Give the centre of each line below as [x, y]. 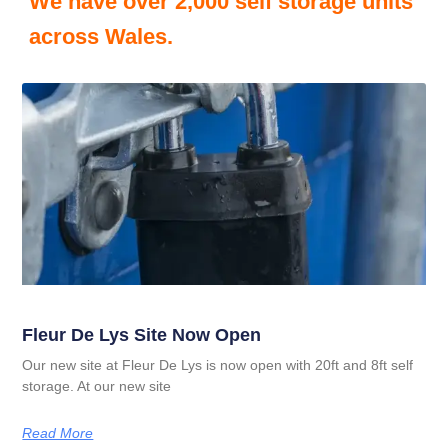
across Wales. [101, 36]
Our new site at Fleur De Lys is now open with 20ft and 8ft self [218, 364]
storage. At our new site [97, 385]
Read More [58, 432]
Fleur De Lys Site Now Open [142, 334]
